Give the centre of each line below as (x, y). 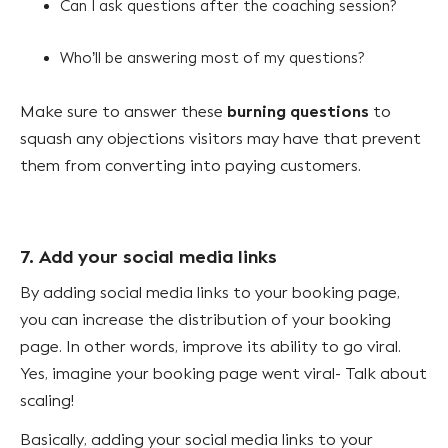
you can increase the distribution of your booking (205, 319)
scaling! (49, 400)
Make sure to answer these (123, 111)
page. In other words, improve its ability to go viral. (210, 346)
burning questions (298, 111)
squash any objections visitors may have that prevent (220, 138)
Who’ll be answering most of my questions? (214, 57)
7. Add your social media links (148, 256)
